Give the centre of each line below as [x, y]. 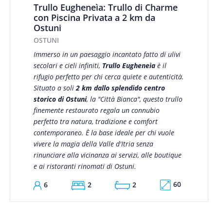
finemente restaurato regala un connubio [96, 110]
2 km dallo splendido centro [120, 88]
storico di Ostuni [60, 99]
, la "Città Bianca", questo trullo [134, 99]
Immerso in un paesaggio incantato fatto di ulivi [107, 54]
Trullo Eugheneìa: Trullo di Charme [105, 7]
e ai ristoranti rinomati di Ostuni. [85, 166]
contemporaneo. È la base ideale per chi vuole [104, 133]
